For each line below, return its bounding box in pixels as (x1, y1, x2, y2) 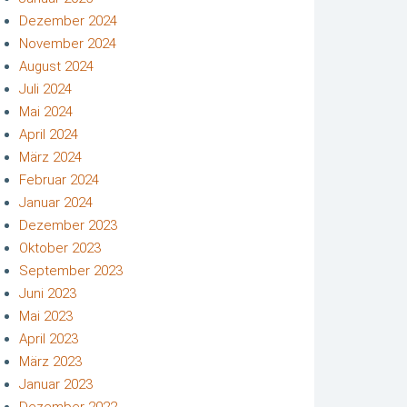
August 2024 (19, 57, 94, 74)
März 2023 (19, 352, 82, 370)
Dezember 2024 (19, 12, 117, 29)
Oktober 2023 (19, 239, 101, 256)
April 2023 (19, 330, 78, 347)
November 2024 (19, 35, 116, 52)
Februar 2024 (19, 171, 99, 188)
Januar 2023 (19, 375, 93, 392)
